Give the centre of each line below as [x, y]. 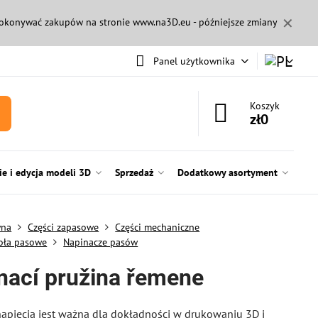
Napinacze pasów [101, 242]
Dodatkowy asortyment [227, 172]
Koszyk [265, 106]
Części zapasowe [64, 227]
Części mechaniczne [158, 227]
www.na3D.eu [161, 22]
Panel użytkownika [194, 61]
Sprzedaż [134, 172]
